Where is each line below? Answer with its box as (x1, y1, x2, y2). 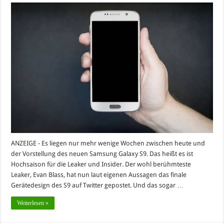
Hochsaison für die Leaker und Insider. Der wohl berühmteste (11, 160, 191, 168)
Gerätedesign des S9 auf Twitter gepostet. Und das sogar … (11, 181, 184, 189)
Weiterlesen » (17, 199, 49, 207)
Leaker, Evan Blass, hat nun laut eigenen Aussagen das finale (11, 171, 187, 179)
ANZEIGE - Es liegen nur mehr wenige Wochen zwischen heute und (11, 139, 205, 147)
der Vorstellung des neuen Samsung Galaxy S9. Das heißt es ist (11, 150, 193, 158)
